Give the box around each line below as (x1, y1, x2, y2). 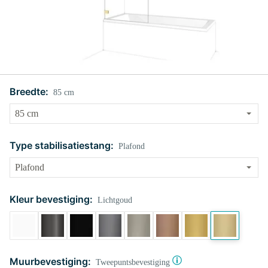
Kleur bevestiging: (10, 193, 93, 205)
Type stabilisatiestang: (10, 139, 114, 151)
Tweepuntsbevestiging (96, 258, 170, 267)
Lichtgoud (98, 196, 132, 205)
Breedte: (10, 86, 48, 98)
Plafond (118, 142, 145, 151)
